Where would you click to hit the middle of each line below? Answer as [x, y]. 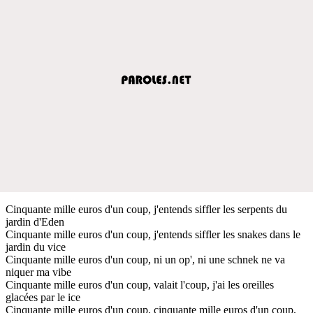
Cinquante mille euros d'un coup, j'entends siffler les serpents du [146, 209]
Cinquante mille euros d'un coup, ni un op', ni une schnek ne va [145, 259]
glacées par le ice [43, 297]
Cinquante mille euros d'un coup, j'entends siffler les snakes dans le [153, 234]
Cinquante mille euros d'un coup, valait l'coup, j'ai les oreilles [140, 284]
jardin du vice [36, 247]
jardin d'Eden [35, 221]
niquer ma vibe [38, 272]
